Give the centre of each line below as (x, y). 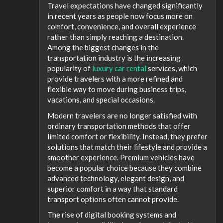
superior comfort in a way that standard (112, 188)
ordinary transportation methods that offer (119, 126)
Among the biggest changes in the (103, 47)
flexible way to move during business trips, (117, 89)
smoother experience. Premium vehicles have (121, 157)
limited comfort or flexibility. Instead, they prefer (127, 136)
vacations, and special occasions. (101, 100)
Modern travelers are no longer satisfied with (122, 115)
